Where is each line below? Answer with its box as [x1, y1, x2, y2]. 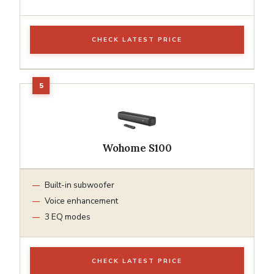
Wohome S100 [102, 141, 172, 155]
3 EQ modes [45, 210, 91, 223]
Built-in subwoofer [45, 179, 114, 191]
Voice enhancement [45, 194, 118, 207]
